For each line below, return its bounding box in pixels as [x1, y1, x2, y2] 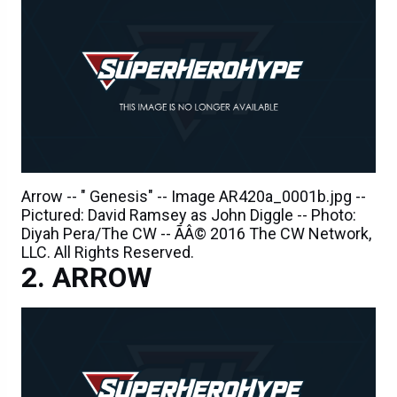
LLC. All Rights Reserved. [21, 242, 194, 261]
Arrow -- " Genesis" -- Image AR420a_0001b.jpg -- [21, 186, 366, 206]
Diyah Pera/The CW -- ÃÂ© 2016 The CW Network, [21, 223, 371, 243]
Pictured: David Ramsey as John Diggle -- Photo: [21, 205, 356, 224]
